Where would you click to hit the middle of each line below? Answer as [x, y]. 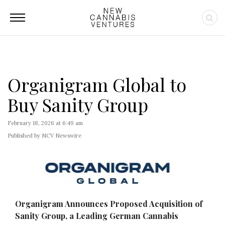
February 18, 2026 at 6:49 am [45, 123]
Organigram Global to [97, 84]
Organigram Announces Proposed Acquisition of [109, 204]
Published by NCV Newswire [44, 136]
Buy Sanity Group [78, 104]
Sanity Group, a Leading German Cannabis [97, 216]
